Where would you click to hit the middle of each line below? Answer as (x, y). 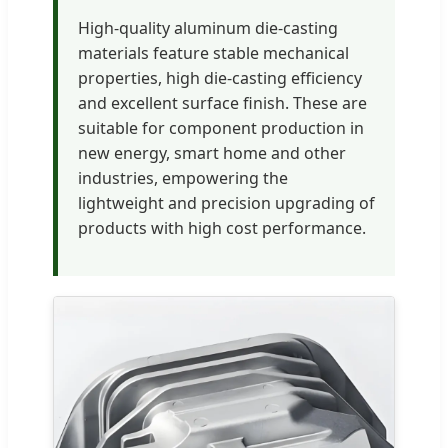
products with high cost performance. (222, 228)
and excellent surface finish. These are (222, 103)
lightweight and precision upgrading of (226, 203)
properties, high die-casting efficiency (220, 78)
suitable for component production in (221, 128)
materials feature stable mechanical (213, 53)
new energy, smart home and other (212, 153)
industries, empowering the (183, 178)
